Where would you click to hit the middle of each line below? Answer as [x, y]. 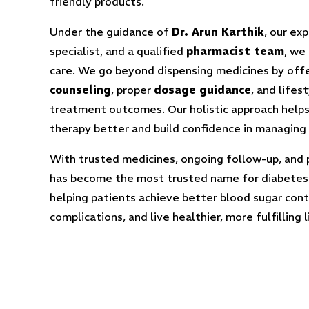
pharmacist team [235, 51]
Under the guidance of [111, 32]
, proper [132, 90]
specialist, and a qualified [118, 51]
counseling [80, 90]
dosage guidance [202, 90]
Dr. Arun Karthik [218, 32]
